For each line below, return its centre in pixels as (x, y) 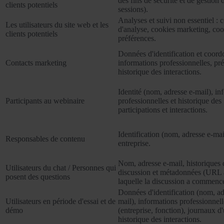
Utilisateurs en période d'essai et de (60, 201)
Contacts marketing (36, 63)
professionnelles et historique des (170, 101)
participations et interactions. (163, 110)
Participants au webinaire (45, 101)
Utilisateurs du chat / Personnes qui (61, 168)
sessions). (133, 9)
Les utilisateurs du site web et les (57, 25)
